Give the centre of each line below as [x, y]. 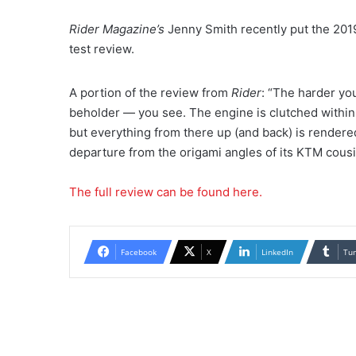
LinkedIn [277, 252]
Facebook [139, 252]
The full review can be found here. [166, 192]
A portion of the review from [150, 92]
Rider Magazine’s [117, 29]
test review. [102, 48]
